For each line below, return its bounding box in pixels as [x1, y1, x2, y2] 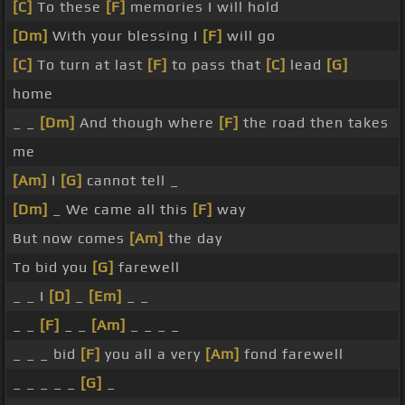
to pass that [167, 56, 266, 74]
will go [222, 27, 276, 45]
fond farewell [240, 345, 344, 363]
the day [164, 230, 222, 248]
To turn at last [33, 56, 147, 74]
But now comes [13, 230, 129, 248]
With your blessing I [48, 27, 202, 45]
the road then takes [239, 114, 389, 132]
